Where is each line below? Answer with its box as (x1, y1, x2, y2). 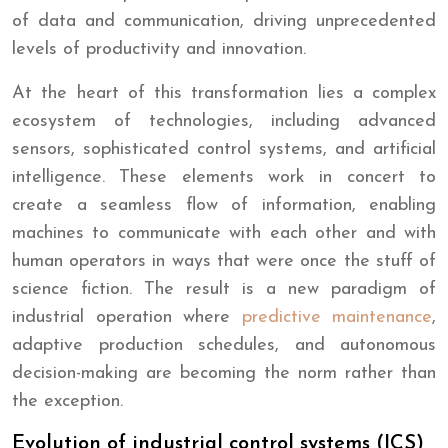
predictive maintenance (241, 307, 432, 327)
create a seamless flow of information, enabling (12, 195, 436, 215)
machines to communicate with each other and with (12, 223, 436, 243)
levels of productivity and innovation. (12, 39, 306, 59)
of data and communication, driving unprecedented (12, 11, 436, 31)
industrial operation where (12, 307, 242, 327)
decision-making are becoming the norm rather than (12, 363, 436, 383)
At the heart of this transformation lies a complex (12, 83, 436, 103)
